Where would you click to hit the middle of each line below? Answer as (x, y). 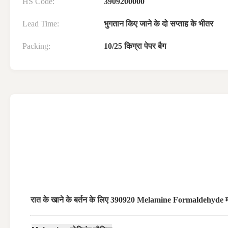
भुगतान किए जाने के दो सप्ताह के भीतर (159, 24)
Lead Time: (41, 24)
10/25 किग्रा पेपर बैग (135, 46)
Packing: (36, 46)
